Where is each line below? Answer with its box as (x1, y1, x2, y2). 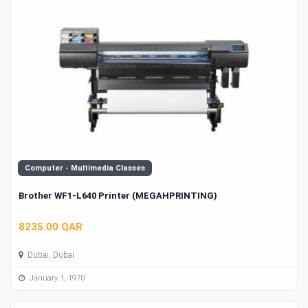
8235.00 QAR (19, 220, 82, 233)
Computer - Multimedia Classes (25, 164, 145, 173)
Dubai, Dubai (25, 250, 74, 260)
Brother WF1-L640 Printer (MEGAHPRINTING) (19, 190, 217, 201)
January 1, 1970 (27, 274, 85, 283)
